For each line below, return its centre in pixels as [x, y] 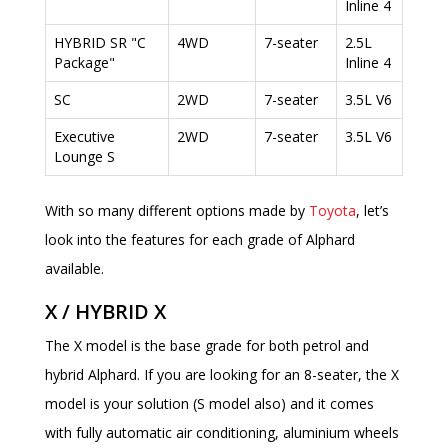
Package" [84, 63]
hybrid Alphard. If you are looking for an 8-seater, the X [222, 375]
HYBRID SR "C [100, 43]
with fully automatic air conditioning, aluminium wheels [222, 433]
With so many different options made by [177, 211]
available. [74, 269]
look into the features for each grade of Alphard [200, 240]
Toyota [332, 211]
